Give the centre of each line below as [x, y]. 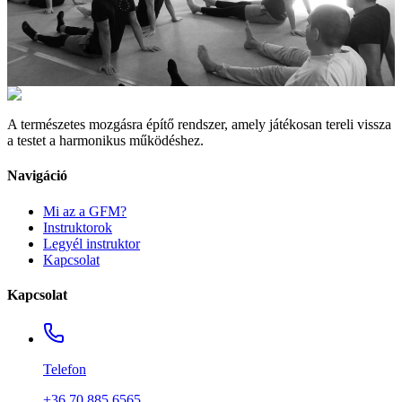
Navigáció [37, 176]
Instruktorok [78, 227]
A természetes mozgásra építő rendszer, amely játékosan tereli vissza [199, 125]
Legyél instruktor [92, 243]
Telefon [65, 370]
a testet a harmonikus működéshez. [105, 141]
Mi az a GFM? [85, 211]
